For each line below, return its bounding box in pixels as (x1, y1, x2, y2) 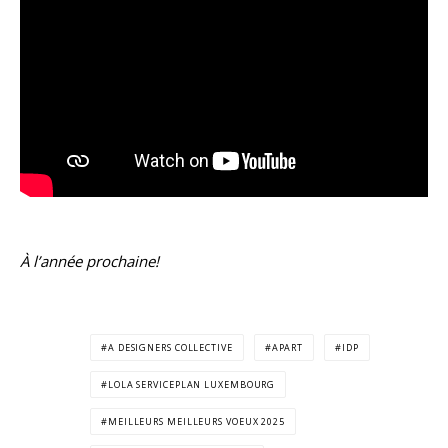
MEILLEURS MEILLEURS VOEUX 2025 (107, 415, 285, 429)
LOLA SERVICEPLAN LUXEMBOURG (107, 378, 276, 392)
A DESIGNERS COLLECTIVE (107, 341, 233, 355)
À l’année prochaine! (20, 251, 159, 272)
